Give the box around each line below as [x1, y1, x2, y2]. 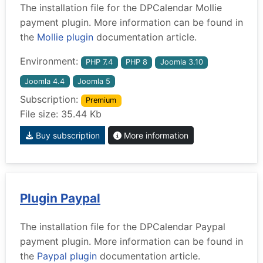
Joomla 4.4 [25, 76, 65, 86]
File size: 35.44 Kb [20, 108, 102, 120]
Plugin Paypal [20, 191, 100, 206]
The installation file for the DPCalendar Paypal [20, 221, 225, 233]
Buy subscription [33, 130, 100, 141]
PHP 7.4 [86, 58, 113, 67]
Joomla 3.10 [160, 58, 203, 67]
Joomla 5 [77, 76, 110, 86]
